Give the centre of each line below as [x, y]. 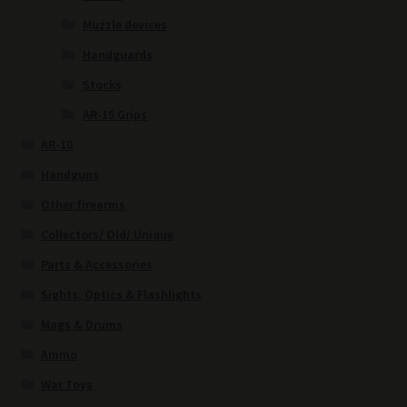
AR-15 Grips [114, 115]
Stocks [102, 85]
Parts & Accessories [97, 265]
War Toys [67, 385]
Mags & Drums [82, 325]
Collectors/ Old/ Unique [108, 235]
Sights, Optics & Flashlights [122, 295]
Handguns [70, 175]
